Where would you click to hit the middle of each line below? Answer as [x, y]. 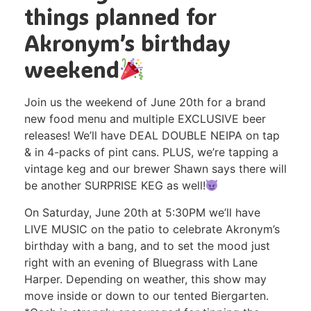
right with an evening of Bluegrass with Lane [141, 262]
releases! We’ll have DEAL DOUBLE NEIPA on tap [152, 136]
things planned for [120, 17]
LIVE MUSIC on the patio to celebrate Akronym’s [152, 229]
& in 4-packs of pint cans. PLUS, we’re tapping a [151, 152]
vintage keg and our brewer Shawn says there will [155, 169]
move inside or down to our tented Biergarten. [146, 295]
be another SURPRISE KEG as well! [115, 186]
